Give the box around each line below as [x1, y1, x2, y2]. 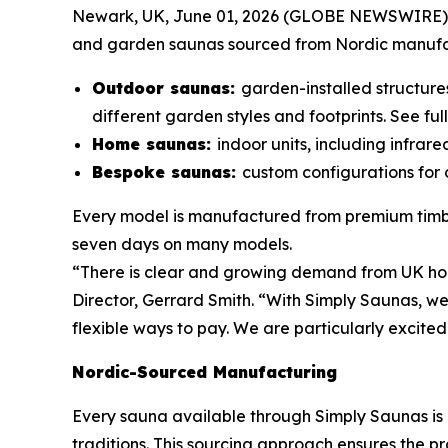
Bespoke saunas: [92, 162, 242, 182]
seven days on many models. [72, 234, 292, 254]
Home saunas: [92, 134, 217, 154]
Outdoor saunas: [92, 78, 241, 98]
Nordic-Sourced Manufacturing [72, 362, 337, 382]
